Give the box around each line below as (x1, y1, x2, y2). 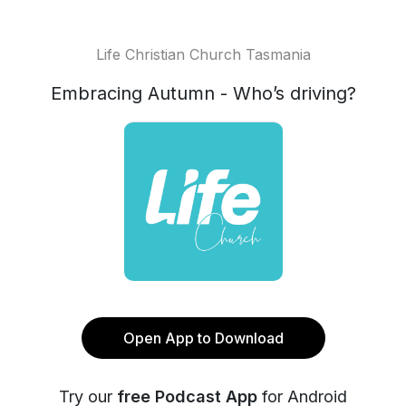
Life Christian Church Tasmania (95, 45, 311, 63)
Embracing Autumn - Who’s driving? (50, 82, 356, 104)
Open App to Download (122, 329, 284, 347)
